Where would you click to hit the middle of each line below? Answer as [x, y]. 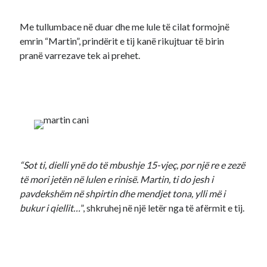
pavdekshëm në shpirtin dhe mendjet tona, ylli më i [123, 193]
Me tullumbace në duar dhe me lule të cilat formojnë [125, 27]
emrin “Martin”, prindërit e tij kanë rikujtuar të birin [122, 41]
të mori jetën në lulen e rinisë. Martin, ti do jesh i [117, 179]
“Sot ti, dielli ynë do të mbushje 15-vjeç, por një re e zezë [133, 165]
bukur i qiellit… [50, 208]
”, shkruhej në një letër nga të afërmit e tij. [163, 208]
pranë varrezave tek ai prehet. [80, 55]
